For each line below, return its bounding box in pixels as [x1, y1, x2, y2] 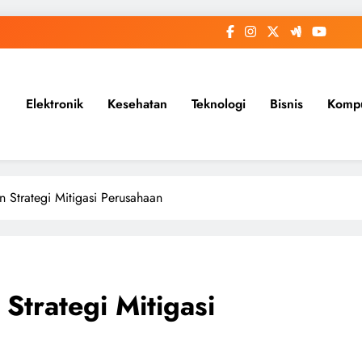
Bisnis [269, 95, 303, 113]
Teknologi [191, 95, 246, 113]
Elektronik [25, 95, 83, 113]
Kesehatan [107, 95, 167, 113]
